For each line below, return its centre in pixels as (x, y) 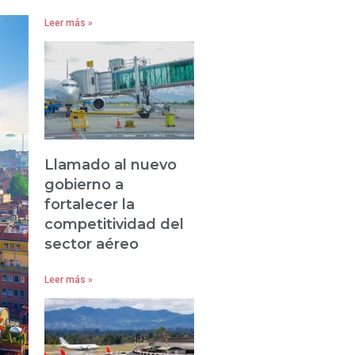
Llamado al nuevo (111, 165)
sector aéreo (92, 244)
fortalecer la (90, 205)
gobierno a (84, 185)
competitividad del (115, 225)
